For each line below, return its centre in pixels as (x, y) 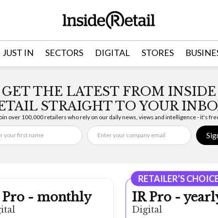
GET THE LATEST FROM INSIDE (109, 91)
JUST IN (18, 52)
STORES (157, 52)
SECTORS (64, 52)
